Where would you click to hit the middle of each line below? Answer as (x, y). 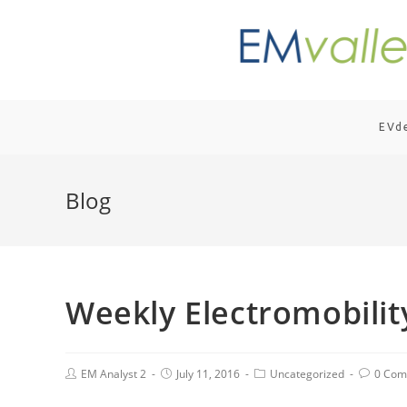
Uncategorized (307, 374)
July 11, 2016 (208, 374)
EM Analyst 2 (114, 374)
